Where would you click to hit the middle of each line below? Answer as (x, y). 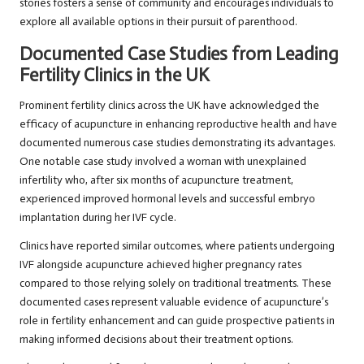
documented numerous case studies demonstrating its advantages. (178, 143)
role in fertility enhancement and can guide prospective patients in (177, 321)
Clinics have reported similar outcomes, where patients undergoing (177, 246)
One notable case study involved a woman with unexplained (163, 162)
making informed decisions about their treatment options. (156, 340)
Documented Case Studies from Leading (179, 54)
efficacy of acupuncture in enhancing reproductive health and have (178, 124)
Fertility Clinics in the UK (114, 76)
